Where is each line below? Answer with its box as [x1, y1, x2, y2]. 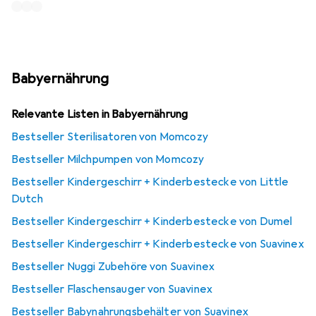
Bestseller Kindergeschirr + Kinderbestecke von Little [11, 175, 289, 190]
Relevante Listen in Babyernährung [11, 107, 188, 122]
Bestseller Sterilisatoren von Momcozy [11, 130, 208, 145]
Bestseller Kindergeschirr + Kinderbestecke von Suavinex [11, 237, 304, 252]
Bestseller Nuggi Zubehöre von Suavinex [11, 260, 215, 274]
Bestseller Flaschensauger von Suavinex [11, 282, 213, 297]
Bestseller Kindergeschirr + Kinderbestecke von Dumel [11, 214, 293, 229]
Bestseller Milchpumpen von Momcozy [11, 152, 205, 167]
